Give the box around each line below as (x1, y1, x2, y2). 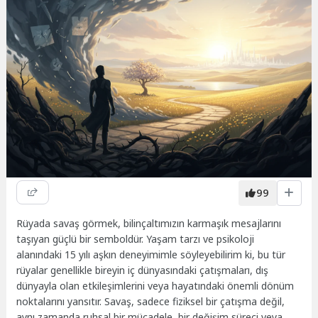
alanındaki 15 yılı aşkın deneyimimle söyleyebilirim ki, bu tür (16, 247, 286, 261)
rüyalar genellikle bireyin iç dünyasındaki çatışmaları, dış (16, 263, 269, 277)
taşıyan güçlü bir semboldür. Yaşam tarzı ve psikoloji (16, 231, 255, 246)
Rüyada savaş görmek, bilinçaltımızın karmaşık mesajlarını (16, 216, 282, 230)
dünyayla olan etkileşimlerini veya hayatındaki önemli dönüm (16, 278, 295, 292)
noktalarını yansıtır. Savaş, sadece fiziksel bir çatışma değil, (16, 294, 285, 308)
